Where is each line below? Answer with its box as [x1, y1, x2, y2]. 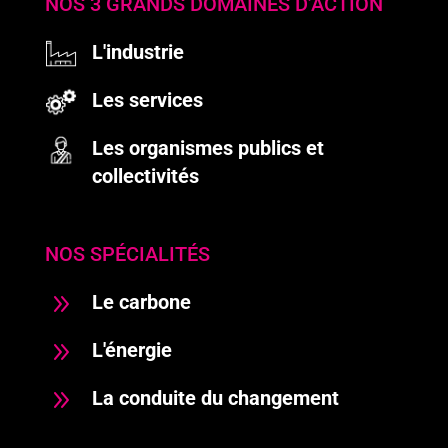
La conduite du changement [92, 385, 339, 410]
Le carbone [92, 289, 191, 314]
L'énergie [92, 337, 172, 362]
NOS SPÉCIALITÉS [44, 241, 210, 266]
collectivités [92, 163, 199, 188]
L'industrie [92, 39, 184, 64]
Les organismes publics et [92, 135, 324, 160]
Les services [92, 87, 203, 112]
